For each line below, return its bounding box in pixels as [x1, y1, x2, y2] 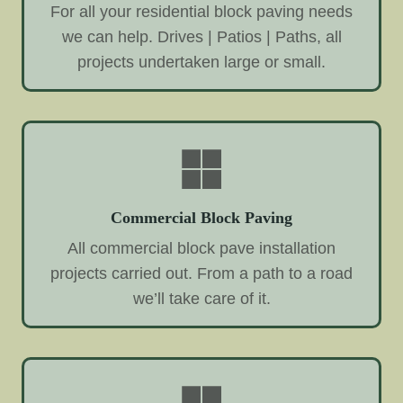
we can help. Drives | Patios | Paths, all [61, 28, 342, 47]
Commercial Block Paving [111, 209, 292, 228]
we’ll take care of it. [132, 289, 271, 308]
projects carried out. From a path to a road [50, 264, 353, 282]
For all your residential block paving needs [50, 3, 353, 22]
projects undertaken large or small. [77, 53, 326, 72]
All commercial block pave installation [67, 238, 336, 257]
